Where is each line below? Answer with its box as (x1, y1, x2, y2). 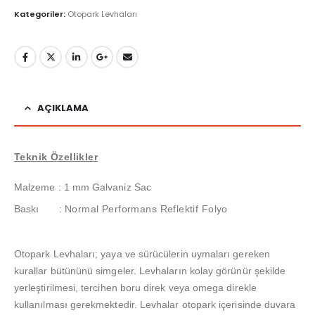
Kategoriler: (14, 8, 67, 20)
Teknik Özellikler (14, 151, 98, 163)
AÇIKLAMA (37, 101, 89, 115)
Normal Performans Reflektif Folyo (65, 203, 228, 215)
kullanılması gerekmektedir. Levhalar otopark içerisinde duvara (14, 299, 296, 311)
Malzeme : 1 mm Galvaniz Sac (14, 181, 151, 193)
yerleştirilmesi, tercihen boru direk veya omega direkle (14, 282, 257, 294)
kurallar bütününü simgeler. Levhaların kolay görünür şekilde (14, 265, 286, 277)
